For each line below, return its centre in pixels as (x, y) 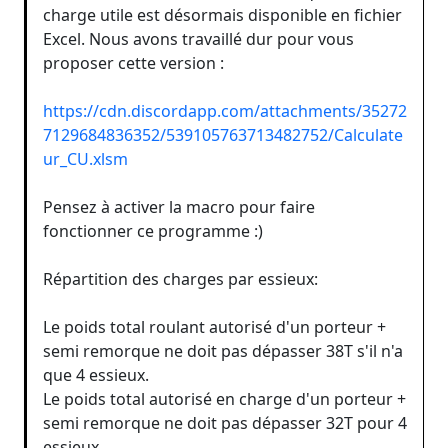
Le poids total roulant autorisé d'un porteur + (214, 326)
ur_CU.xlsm (85, 158)
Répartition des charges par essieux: (180, 278)
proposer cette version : (133, 62)
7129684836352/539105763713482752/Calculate (223, 134)
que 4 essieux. (96, 374)
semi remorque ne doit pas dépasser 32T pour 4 (225, 422)
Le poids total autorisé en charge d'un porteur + (224, 398)
